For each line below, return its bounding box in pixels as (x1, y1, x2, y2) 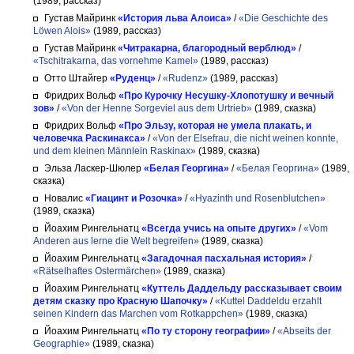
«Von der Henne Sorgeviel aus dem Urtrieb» (62, 103, 252, 114)
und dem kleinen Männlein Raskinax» (33, 145, 196, 156)
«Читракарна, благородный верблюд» (118, 43, 296, 54)
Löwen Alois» (33, 25, 91, 36)
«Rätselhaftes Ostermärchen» (33, 265, 161, 277)
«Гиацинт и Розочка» (85, 193, 183, 204)
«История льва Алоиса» (118, 13, 232, 24)
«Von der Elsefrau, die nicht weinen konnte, (153, 133, 338, 144)
